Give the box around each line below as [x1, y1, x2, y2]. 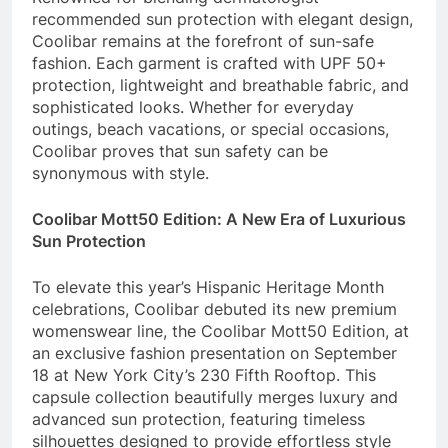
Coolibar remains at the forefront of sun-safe [32, 30, 374, 51]
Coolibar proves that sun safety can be [32, 140, 328, 161]
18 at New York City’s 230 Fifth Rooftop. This [32, 364, 376, 385]
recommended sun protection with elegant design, [32, 8, 413, 29]
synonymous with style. [32, 162, 209, 183]
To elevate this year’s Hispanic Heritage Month [32, 276, 384, 297]
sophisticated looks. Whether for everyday [32, 96, 354, 117]
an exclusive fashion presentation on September [32, 342, 397, 363]
